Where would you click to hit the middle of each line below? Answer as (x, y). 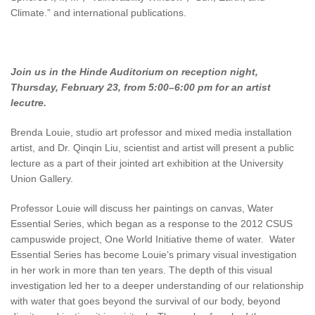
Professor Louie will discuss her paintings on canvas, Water (142, 208)
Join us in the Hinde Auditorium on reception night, (134, 71)
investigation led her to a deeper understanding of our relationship (157, 285)
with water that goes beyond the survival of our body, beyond (146, 301)
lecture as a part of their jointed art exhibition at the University (147, 163)
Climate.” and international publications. (98, 12)
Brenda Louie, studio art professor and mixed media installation (151, 132)
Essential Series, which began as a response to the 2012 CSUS (152, 223)
